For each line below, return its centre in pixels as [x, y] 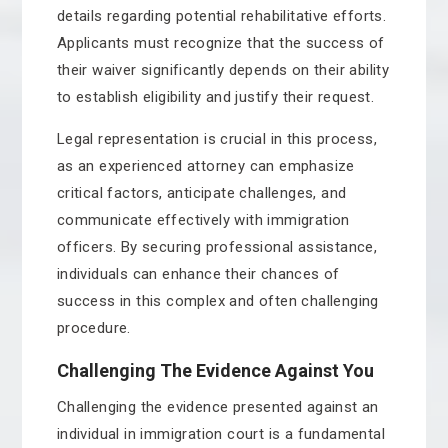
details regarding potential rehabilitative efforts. [221, 16]
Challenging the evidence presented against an [217, 407]
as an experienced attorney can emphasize [205, 166]
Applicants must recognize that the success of [220, 43]
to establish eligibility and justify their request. [215, 97]
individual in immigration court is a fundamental [220, 434]
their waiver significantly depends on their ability [223, 70]
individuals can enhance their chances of [198, 274]
